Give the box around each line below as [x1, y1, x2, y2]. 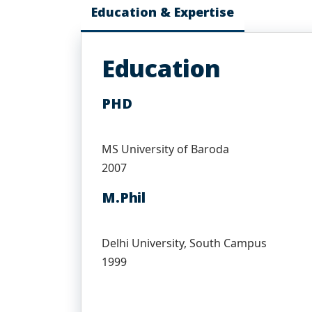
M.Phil [102, 188, 146, 207]
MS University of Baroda [102, 141, 229, 157]
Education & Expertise [91, 3, 234, 20]
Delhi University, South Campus [102, 235, 267, 251]
